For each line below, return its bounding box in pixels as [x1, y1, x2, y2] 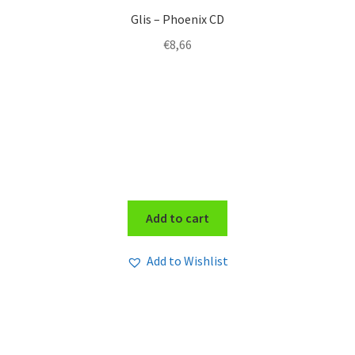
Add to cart [146, 209, 209, 226]
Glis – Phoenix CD [131, 11, 224, 28]
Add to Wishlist [147, 253, 228, 269]
